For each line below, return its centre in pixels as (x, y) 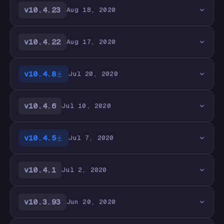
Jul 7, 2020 (91, 138)
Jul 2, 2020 (84, 170)
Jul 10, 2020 (86, 106)
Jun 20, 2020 (91, 202)
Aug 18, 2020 (91, 10)
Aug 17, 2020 (91, 42)
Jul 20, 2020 (93, 74)
